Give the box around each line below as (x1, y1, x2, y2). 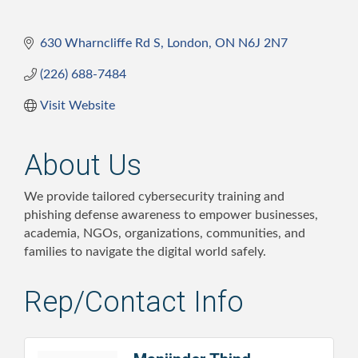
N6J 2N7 (238, 36, 288, 50)
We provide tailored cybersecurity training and (24, 189, 284, 203)
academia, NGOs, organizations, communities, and (24, 226, 305, 240)
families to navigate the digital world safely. (24, 245, 266, 258)
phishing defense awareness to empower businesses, (24, 208, 318, 221)
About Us (24, 148, 141, 182)
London (167, 36, 209, 50)
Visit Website (40, 98, 115, 112)
